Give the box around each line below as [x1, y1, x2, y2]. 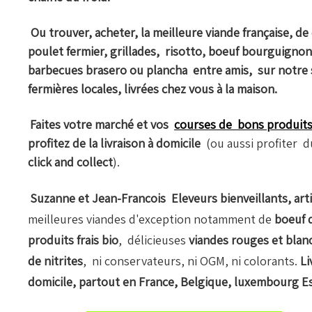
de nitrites [28, 253, 83, 270]
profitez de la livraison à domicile [28, 135, 206, 152]
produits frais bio [28, 232, 118, 249]
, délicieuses [118, 232, 189, 249]
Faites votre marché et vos [30, 116, 174, 133]
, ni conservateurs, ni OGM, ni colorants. [83, 253, 300, 270]
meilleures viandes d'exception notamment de [28, 211, 274, 228]
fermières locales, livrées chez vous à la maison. [28, 81, 277, 97]
